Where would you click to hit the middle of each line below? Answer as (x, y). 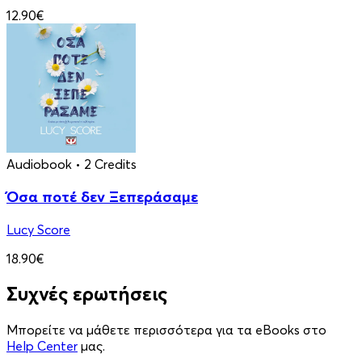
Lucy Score (38, 229)
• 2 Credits (106, 164)
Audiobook (39, 164)
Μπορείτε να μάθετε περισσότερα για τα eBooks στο (166, 330)
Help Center (42, 346)
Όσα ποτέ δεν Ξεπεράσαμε (102, 196)
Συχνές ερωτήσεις (87, 294)
